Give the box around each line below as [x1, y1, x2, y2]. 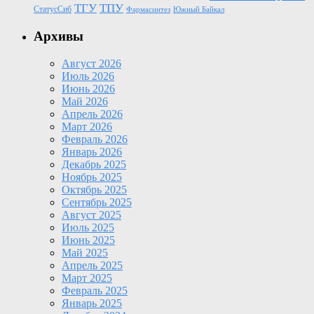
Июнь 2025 [62, 233, 115, 246]
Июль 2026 [62, 69, 114, 82]
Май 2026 [62, 95, 108, 107]
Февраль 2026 [62, 132, 128, 145]
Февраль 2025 [62, 284, 128, 296]
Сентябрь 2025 [62, 196, 132, 208]
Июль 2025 [62, 221, 114, 233]
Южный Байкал [173, 6, 224, 14]
